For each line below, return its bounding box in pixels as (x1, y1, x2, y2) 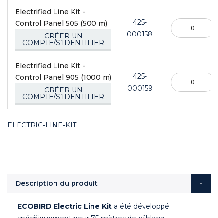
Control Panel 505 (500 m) (15, 18, 107, 28)
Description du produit (16, 179, 98, 188)
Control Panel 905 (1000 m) (15, 73, 111, 82)
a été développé (111, 201, 169, 211)
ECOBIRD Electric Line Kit (17, 201, 112, 211)
